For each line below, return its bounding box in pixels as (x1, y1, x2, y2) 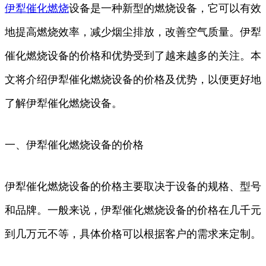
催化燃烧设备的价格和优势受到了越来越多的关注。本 (5, 49, 261, 62)
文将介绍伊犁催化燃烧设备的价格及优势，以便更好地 (5, 73, 261, 85)
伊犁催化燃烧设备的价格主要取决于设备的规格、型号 (5, 180, 261, 192)
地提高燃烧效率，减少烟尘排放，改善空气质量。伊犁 (5, 26, 261, 38)
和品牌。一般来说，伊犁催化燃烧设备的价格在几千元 (5, 204, 261, 216)
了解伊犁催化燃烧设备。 (5, 97, 122, 109)
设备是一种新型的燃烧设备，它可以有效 (69, 2, 261, 14)
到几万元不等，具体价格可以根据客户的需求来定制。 (5, 227, 261, 240)
